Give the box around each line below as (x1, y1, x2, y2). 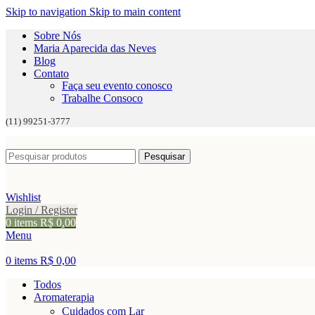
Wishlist (6, 191, 41, 204)
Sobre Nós (34, 30, 81, 41)
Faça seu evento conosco (62, 79, 172, 91)
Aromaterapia (34, 291, 94, 304)
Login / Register (6, 204, 77, 217)
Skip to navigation (6, 6, 89, 18)
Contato (34, 67, 69, 79)
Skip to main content (89, 6, 181, 18)
